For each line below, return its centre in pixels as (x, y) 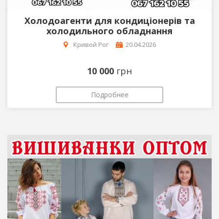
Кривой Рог (91, 44)
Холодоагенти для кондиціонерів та (109, 20)
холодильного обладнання (109, 31)
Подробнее (109, 94)
